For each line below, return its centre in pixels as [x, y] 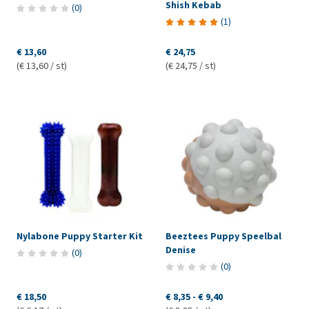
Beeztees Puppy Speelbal [223, 237]
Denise [180, 250]
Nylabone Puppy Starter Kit [80, 237]
